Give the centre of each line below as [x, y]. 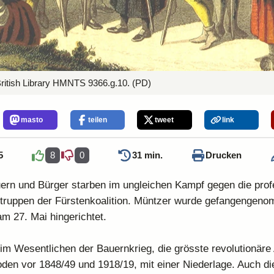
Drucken [223, 155]
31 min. [148, 155]
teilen [97, 120]
